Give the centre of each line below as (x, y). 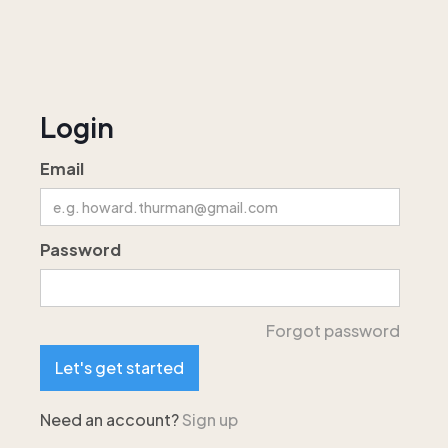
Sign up (210, 419)
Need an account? (111, 419)
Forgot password (333, 330)
